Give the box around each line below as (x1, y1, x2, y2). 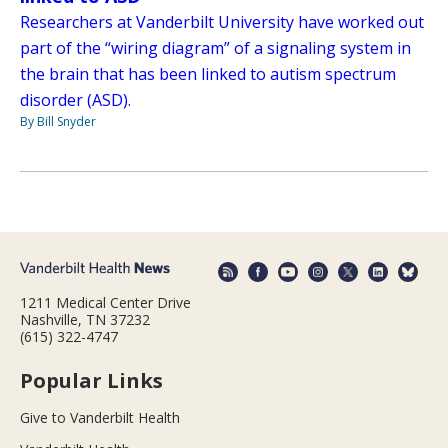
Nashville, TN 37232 (20, 309, 150, 329)
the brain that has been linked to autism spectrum (20, 63, 396, 86)
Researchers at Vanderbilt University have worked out (20, 11, 424, 34)
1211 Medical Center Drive (20, 292, 191, 312)
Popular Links (20, 366, 163, 394)
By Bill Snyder (20, 113, 96, 131)
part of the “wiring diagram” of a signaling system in (20, 37, 411, 60)
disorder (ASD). (20, 89, 131, 112)
